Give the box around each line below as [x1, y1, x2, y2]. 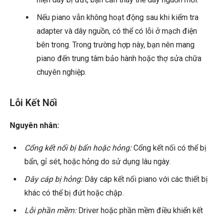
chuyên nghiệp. [37, 67, 87, 77]
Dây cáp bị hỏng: [24, 175, 83, 184]
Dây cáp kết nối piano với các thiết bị [83, 175, 208, 184]
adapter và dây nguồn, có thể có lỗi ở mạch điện [37, 26, 197, 36]
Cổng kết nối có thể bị [131, 143, 206, 153]
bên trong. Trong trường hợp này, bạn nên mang [37, 40, 195, 50]
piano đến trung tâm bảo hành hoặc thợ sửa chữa [37, 54, 201, 64]
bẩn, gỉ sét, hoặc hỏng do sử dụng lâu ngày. [24, 157, 171, 167]
